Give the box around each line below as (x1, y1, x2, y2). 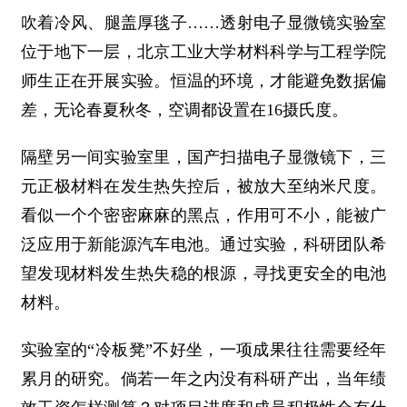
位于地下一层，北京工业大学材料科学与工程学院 (21, 43, 386, 62)
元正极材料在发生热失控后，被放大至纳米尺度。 (21, 177, 386, 196)
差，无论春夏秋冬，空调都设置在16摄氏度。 (21, 101, 348, 120)
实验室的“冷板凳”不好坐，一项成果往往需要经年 (21, 341, 386, 360)
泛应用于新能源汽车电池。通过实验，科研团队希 (21, 235, 386, 254)
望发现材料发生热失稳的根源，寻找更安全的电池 (21, 264, 386, 283)
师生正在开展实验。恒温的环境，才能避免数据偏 (21, 72, 386, 91)
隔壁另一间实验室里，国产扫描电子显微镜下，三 (21, 148, 386, 167)
